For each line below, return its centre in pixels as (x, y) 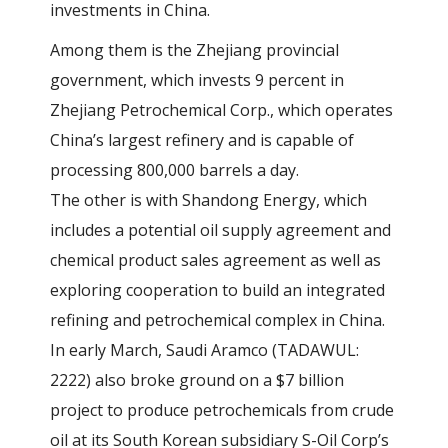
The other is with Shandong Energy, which (209, 200)
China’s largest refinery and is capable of (202, 140)
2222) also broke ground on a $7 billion (197, 380)
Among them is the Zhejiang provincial (195, 50)
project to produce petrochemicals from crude (222, 410)
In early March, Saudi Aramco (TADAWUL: (205, 350)
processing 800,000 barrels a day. (175, 170)
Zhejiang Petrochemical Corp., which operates (222, 110)
